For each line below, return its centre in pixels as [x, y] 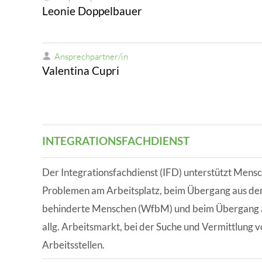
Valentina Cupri [81, 70]
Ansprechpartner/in [91, 56]
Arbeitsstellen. [73, 245]
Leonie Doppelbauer [92, 11]
